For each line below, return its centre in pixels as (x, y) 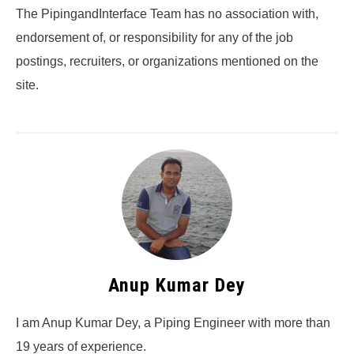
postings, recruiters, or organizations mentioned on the (167, 62)
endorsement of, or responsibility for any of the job (154, 38)
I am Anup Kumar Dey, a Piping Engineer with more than (173, 323)
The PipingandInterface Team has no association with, (167, 14)
